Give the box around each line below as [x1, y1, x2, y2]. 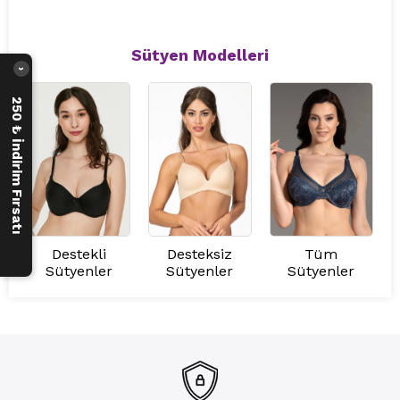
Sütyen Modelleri [131, 45, 269, 64]
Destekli [51, 246, 106, 263]
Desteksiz [167, 246, 233, 263]
